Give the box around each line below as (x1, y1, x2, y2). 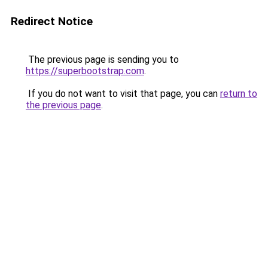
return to (220, 88, 257, 99)
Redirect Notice (11, 14, 93, 28)
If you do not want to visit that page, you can (26, 88, 220, 99)
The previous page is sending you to (26, 54, 179, 65)
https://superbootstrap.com (26, 65, 144, 77)
